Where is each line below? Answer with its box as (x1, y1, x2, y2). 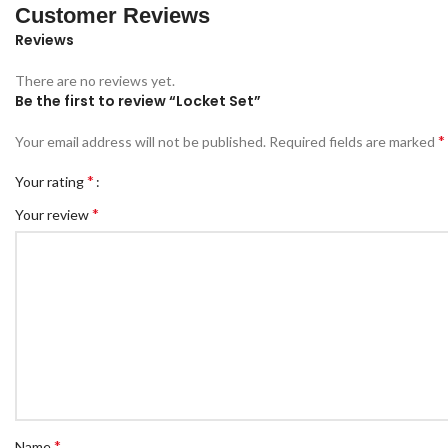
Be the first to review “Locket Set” (15, 91, 261, 112)
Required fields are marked (269, 133, 438, 151)
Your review (15, 206, 92, 224)
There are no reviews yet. (15, 72, 175, 90)
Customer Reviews (15, 3, 210, 29)
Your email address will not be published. (15, 133, 266, 151)
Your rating (15, 173, 87, 191)
